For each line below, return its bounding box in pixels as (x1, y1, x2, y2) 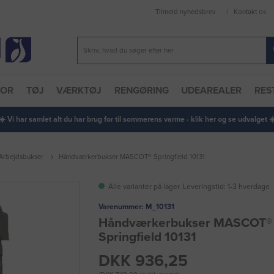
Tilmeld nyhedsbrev (155, 8, 217, 17)
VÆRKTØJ (56, 85, 102, 97)
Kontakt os (233, 8, 266, 17)
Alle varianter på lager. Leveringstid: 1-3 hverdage (108, 182, 270, 191)
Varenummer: (98, 202, 143, 211)
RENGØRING (114, 85, 169, 97)
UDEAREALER (181, 85, 242, 97)
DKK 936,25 (98, 251, 188, 271)
